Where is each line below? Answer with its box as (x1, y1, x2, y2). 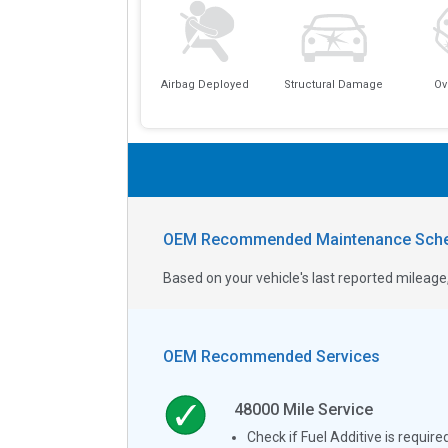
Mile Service (278, 399, 373, 419)
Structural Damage (284, 78, 384, 92)
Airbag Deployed (160, 78, 249, 92)
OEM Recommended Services (163, 346, 380, 366)
